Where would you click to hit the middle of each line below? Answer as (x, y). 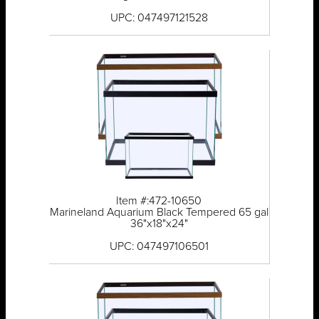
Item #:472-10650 (159, 201)
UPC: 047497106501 (159, 247)
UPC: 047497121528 (159, 18)
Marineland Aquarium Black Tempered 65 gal (159, 213)
